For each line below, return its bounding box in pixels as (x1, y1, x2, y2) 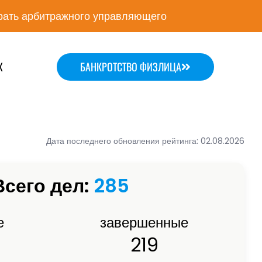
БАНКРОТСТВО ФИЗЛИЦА (80, 58, 181, 74)
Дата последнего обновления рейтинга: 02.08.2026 (46, 135, 244, 147)
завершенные (100, 212, 189, 232)
